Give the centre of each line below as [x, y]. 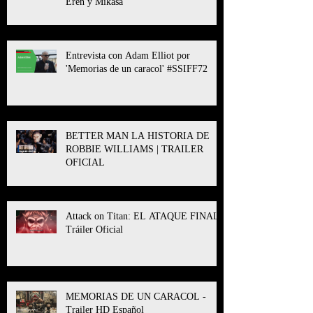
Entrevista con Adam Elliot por [128, 55]
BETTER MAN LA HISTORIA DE [138, 136]
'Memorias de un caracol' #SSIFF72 [137, 68]
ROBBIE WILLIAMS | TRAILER [134, 149]
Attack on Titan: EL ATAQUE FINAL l [145, 216]
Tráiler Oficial [94, 229]
